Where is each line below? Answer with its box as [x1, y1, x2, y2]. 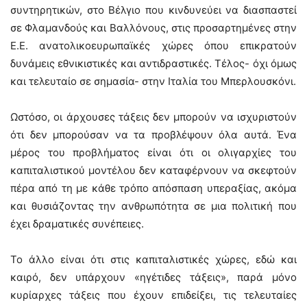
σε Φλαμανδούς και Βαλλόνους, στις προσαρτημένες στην [10, 21, 297, 34]
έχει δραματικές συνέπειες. [10, 217, 144, 230]
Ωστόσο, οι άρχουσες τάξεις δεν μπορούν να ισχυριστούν [10, 110, 297, 123]
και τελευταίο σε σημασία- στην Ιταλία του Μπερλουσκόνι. [10, 75, 296, 88]
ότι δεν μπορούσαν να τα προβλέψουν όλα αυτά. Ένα [10, 128, 297, 141]
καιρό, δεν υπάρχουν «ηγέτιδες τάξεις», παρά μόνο [10, 271, 297, 284]
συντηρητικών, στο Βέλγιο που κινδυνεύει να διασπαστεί [10, 3, 297, 16]
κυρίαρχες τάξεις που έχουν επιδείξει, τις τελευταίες [10, 288, 297, 302]
